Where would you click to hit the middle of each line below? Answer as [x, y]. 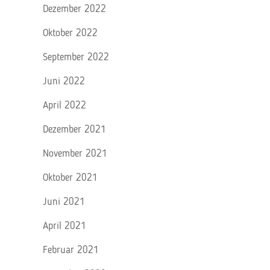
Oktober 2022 [70, 33]
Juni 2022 [64, 82]
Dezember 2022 [74, 9]
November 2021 [75, 154]
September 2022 [76, 58]
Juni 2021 [64, 202]
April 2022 [64, 106]
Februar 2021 [71, 250]
